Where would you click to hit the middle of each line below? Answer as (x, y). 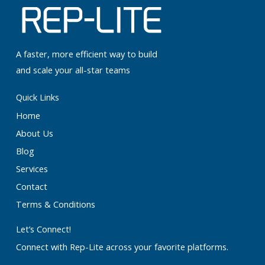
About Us (34, 133)
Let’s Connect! (43, 229)
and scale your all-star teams (73, 70)
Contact (31, 186)
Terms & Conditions (55, 204)
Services (32, 168)
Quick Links (37, 97)
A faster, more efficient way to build (86, 54)
